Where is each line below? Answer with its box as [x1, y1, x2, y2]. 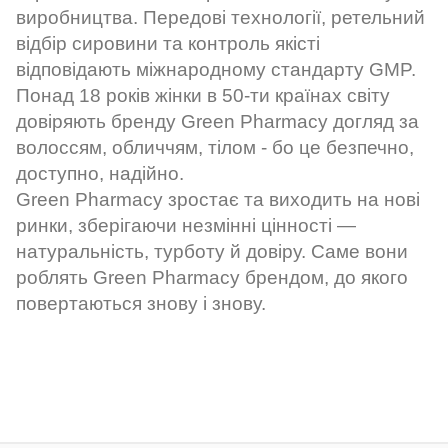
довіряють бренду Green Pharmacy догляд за [16, 111, 419, 133]
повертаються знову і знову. [16, 293, 266, 315]
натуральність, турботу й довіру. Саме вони [16, 241, 408, 263]
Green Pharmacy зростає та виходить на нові [16, 189, 420, 211]
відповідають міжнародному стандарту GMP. [16, 59, 416, 81]
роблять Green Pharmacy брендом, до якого [16, 267, 408, 289]
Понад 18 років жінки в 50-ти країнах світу [16, 85, 390, 107]
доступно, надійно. [16, 163, 189, 185]
